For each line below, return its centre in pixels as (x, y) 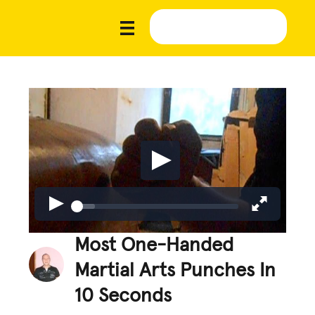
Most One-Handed (154, 245)
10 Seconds (123, 296)
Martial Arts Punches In (175, 270)
